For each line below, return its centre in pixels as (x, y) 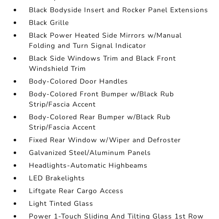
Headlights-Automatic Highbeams (88, 165)
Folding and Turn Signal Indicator (88, 46)
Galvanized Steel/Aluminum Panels (90, 153)
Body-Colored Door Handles (79, 81)
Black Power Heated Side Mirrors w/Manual (106, 35)
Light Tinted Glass (61, 204)
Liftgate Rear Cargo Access (77, 191)
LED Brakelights (57, 178)
